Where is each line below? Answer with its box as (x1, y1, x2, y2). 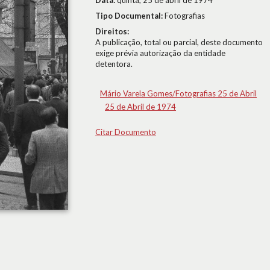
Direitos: (95, 27, 129, 36)
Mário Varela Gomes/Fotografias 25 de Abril (100, 89, 257, 98)
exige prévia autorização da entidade (95, 48, 225, 58)
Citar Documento (95, 127, 156, 137)
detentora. (95, 59, 133, 69)
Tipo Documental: (95, 11, 165, 20)
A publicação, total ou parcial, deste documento (95, 37, 263, 47)
